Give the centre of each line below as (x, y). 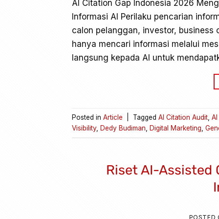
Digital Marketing (175, 128)
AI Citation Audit (183, 117)
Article (113, 117)
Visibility (84, 128)
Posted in (88, 117)
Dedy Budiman (123, 128)
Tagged (146, 117)
